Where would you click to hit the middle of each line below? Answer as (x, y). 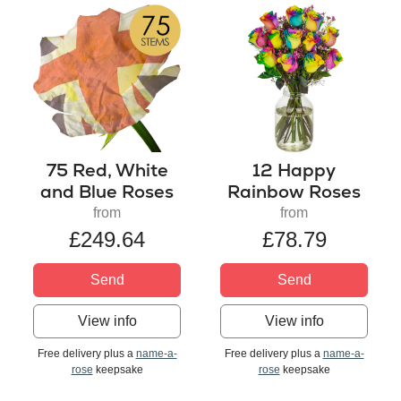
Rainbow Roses (294, 191)
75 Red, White (107, 170)
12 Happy (294, 170)
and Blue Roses (107, 191)
